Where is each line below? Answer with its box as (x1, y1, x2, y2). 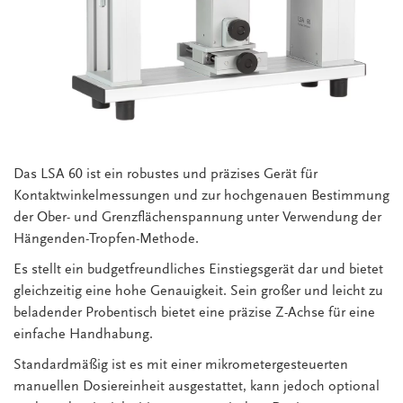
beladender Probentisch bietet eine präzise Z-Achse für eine (13, 305, 375, 320)
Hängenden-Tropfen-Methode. (13, 231, 199, 246)
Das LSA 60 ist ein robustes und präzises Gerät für (13, 166, 318, 182)
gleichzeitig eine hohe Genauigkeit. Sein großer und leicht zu (13, 283, 383, 299)
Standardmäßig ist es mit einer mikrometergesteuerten (13, 357, 348, 372)
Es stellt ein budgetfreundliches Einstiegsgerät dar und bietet (13, 262, 383, 277)
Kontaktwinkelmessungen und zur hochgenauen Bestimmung (13, 188, 390, 203)
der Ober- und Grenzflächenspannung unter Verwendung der (13, 210, 381, 225)
